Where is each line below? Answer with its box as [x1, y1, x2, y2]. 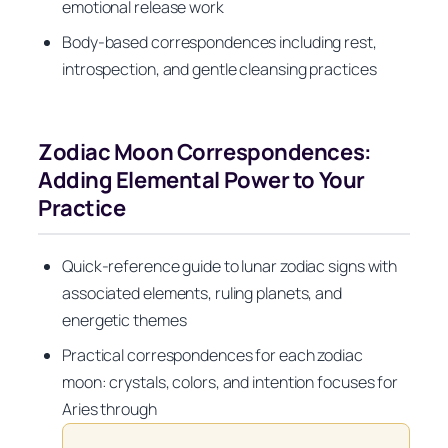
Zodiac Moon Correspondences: [38, 137, 372, 168]
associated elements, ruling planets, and [62, 281, 342, 304]
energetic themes [62, 308, 187, 331]
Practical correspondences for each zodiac [62, 343, 363, 366]
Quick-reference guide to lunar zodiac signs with [62, 254, 398, 277]
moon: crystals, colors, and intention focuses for [62, 370, 399, 393]
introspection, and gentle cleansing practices [62, 58, 377, 81]
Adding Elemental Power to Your [38, 165, 365, 196]
